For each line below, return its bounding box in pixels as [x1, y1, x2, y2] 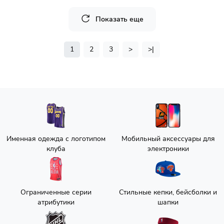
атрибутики [37, 197, 74, 207]
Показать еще [95, 14, 143, 24]
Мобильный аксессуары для [121, 134, 215, 143]
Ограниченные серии [20, 187, 91, 197]
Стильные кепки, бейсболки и [119, 187, 217, 197]
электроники [147, 144, 189, 153]
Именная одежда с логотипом [6, 134, 105, 143]
